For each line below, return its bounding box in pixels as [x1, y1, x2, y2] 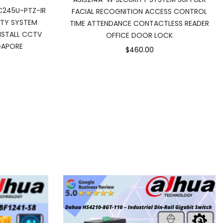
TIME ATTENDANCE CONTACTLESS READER [70, 18, 209, 29]
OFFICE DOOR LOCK [106, 30, 173, 41]
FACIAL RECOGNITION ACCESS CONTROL [72, 6, 207, 17]
